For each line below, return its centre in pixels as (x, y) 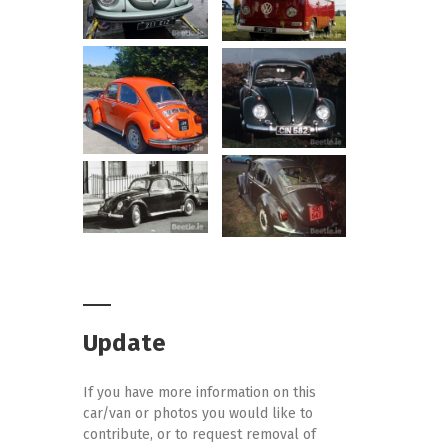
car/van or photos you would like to (198, 414)
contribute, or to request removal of (200, 435)
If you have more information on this (200, 393)
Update (125, 343)
